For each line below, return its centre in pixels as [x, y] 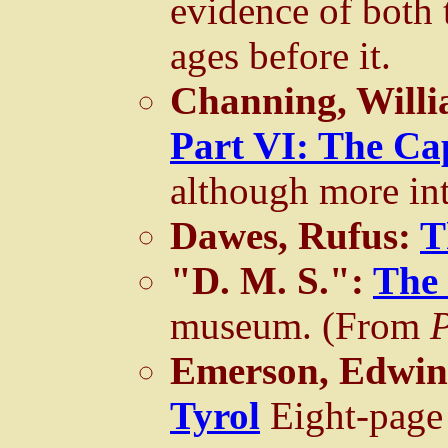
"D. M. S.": [271, 280]
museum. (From [300, 325]
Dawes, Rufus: [295, 235]
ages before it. [280, 55]
